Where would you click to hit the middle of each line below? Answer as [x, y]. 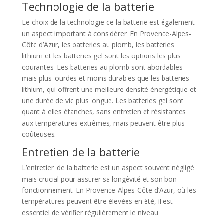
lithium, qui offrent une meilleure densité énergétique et [109, 89]
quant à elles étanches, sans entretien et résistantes [104, 112]
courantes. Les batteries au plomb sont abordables [102, 67]
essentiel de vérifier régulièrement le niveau [90, 212]
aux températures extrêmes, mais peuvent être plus [103, 123]
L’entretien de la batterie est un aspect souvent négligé [108, 168]
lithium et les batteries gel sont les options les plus [101, 56]
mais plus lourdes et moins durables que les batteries [105, 78]
